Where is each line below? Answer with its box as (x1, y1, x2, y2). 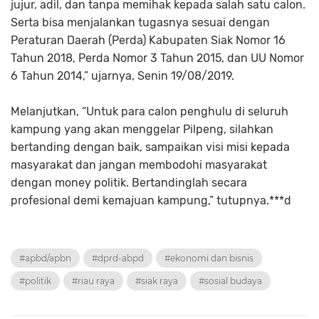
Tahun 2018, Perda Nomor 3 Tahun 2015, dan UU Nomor (11, 51, 304, 66)
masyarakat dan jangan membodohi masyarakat (11, 158, 267, 172)
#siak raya (135, 276, 178, 287)
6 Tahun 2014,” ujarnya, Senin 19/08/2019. (11, 69, 234, 83)
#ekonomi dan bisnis (164, 253, 253, 264)
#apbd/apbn (19, 253, 71, 264)
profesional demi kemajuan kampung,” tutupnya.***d (11, 194, 291, 208)
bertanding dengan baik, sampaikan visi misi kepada (11, 140, 290, 155)
